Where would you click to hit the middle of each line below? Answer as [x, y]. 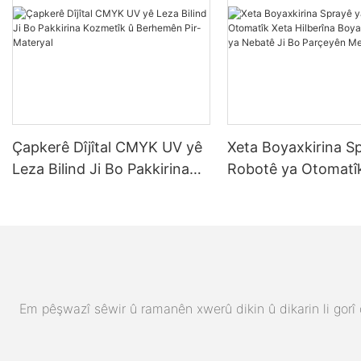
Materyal [42, 212]
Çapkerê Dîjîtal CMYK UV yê [107, 147]
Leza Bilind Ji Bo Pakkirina [101, 168]
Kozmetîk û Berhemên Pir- [101, 190]
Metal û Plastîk [277, 234]
